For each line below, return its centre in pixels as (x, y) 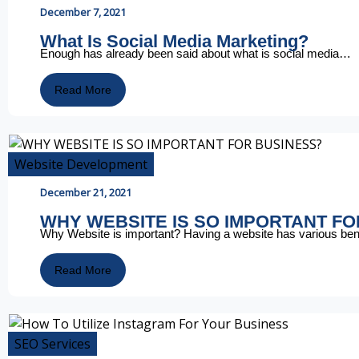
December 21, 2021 (86, 192)
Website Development (81, 164)
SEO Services (52, 344)
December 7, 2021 (83, 12)
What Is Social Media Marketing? (174, 42)
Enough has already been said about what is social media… (196, 54)
